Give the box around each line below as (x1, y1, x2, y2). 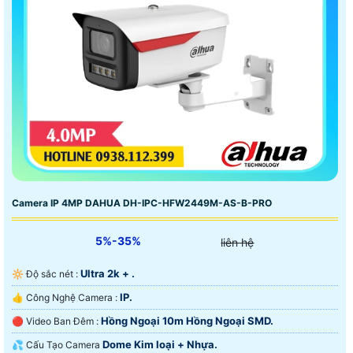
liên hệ (221, 235, 255, 249)
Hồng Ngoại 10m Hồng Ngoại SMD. (101, 314, 273, 327)
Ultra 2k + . (80, 266, 135, 280)
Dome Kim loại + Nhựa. (102, 337, 217, 351)
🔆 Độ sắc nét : (26, 267, 80, 280)
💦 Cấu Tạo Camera (26, 338, 102, 351)
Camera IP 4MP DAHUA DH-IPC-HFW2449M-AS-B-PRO (12, 196, 272, 209)
